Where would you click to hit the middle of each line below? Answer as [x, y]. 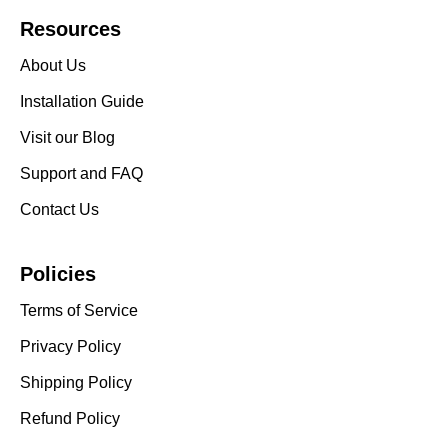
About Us [53, 65]
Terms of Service [79, 310]
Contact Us [59, 209]
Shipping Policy [76, 382]
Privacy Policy [70, 346]
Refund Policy [70, 418]
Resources [70, 28]
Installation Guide [82, 101]
